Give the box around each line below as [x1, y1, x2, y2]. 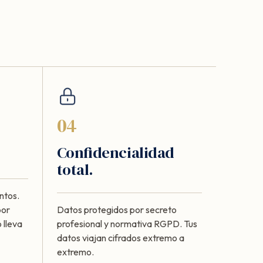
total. [56, 159, 93, 180]
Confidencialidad [56, 141, 174, 163]
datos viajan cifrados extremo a [56, 231, 184, 244]
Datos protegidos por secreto [56, 203, 177, 215]
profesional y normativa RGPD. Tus [56, 217, 197, 230]
